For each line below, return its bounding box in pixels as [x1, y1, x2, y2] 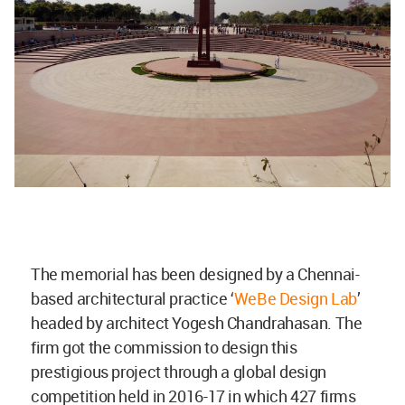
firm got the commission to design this [31, 336, 297, 358]
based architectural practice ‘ [31, 287, 234, 309]
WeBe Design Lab [233, 287, 358, 309]
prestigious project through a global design [31, 361, 326, 382]
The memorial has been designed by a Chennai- [31, 263, 360, 285]
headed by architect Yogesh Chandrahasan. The [31, 312, 363, 334]
